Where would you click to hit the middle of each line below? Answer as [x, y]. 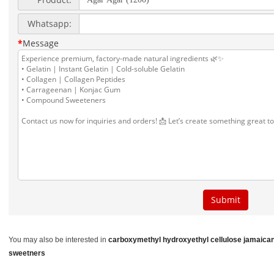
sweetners [27, 253]
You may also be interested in [58, 240]
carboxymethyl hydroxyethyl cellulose [175, 240]
